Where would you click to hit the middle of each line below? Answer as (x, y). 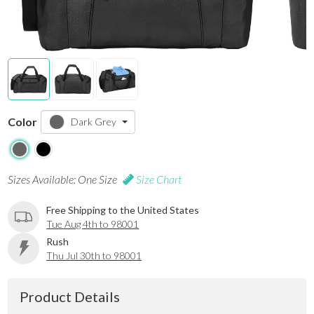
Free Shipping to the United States (123, 210)
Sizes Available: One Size (64, 179)
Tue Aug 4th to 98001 (93, 224)
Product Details (70, 296)
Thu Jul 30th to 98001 (94, 255)
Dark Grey (94, 122)
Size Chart (158, 179)
